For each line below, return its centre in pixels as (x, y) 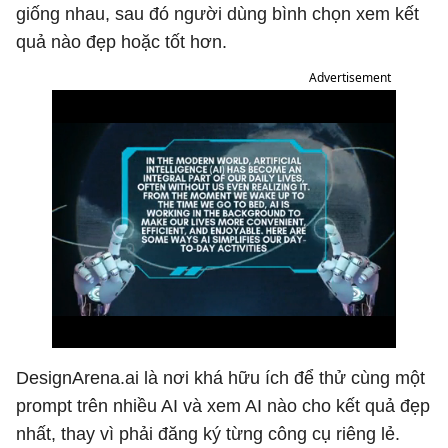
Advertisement (350, 77)
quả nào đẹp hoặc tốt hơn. (121, 42)
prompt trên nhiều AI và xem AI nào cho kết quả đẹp (223, 406)
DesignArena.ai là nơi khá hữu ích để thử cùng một (220, 378)
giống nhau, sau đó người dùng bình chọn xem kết (217, 14)
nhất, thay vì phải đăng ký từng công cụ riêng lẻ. (208, 434)
